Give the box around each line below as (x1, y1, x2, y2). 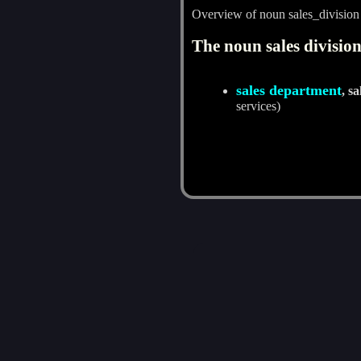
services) (235, 98, 280, 113)
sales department (235, 81, 342, 98)
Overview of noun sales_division (191, 6, 359, 21)
